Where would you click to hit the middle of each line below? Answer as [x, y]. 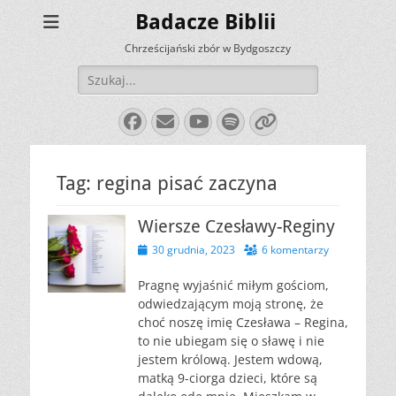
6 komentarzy [295, 250]
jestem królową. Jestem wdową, [230, 359]
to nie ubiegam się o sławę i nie [231, 341]
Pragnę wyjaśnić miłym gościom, [233, 285]
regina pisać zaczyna [187, 183]
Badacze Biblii [205, 22]
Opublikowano [172, 249]
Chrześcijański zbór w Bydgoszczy [207, 48]
